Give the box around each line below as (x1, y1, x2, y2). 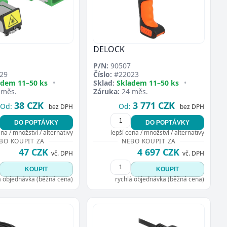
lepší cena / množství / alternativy (110, 128, 204, 137)
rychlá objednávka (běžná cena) (115, 174, 204, 183)
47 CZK (19, 145, 48, 158)
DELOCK (93, 43, 125, 55)
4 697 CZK (137, 145, 179, 158)
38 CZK (14, 99, 44, 111)
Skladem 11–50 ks (117, 78, 179, 88)
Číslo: (93, 69, 112, 79)
